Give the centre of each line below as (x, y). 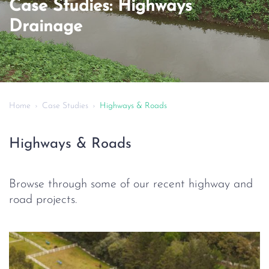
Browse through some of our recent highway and (131, 184)
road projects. (43, 200)
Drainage (46, 27)
